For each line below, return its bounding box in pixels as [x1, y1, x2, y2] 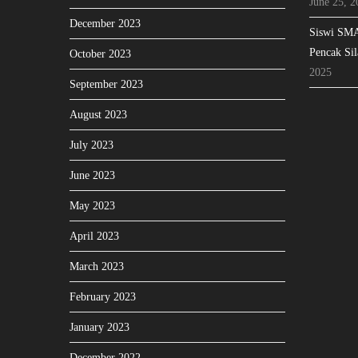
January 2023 [70, 321, 129, 333]
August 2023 [70, 109, 127, 121]
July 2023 [70, 139, 113, 151]
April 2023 [70, 230, 119, 242]
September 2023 [70, 78, 143, 90]
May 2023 [70, 200, 115, 212]
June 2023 [70, 169, 115, 181]
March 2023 [70, 261, 124, 272]
